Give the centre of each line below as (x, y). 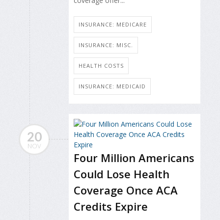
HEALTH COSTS (101, 65)
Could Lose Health (122, 174)
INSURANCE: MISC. (106, 45)
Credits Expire (111, 206)
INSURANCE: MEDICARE (113, 24)
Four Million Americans (134, 157)
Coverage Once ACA (126, 190)
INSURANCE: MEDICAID (112, 86)
